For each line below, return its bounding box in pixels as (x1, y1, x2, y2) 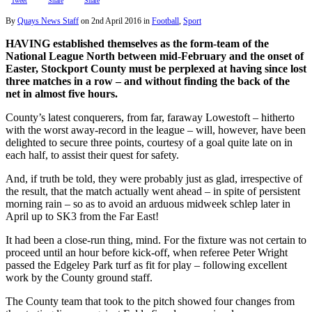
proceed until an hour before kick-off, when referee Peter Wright (6, 247, 288, 259)
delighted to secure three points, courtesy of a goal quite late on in (6, 136, 292, 149)
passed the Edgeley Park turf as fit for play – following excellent (6, 259, 287, 272)
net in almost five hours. (6, 88, 118, 100)
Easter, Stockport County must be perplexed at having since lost (6, 63, 306, 75)
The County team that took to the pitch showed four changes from (6, 295, 295, 308)
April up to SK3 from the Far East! (6, 210, 159, 223)
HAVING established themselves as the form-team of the (6, 38, 269, 50)
